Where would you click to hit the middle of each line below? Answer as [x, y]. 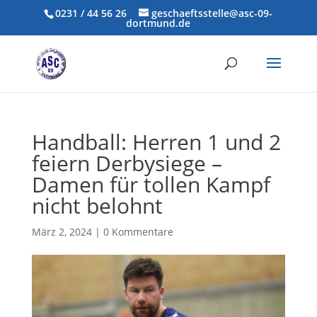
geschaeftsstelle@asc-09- [212, 13]
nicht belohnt [97, 206]
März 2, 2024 [62, 232]
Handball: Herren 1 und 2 [156, 142]
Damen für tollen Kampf [151, 184]
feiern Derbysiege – [127, 163]
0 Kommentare [138, 232]
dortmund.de [158, 23]
